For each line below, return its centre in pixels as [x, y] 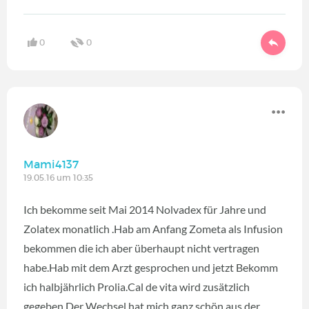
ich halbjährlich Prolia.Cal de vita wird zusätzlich [137, 286]
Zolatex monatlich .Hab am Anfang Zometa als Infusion [153, 228]
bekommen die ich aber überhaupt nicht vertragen [141, 248]
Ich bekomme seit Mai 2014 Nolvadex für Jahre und [145, 209]
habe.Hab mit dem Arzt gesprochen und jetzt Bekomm [151, 267]
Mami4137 [51, 164]
